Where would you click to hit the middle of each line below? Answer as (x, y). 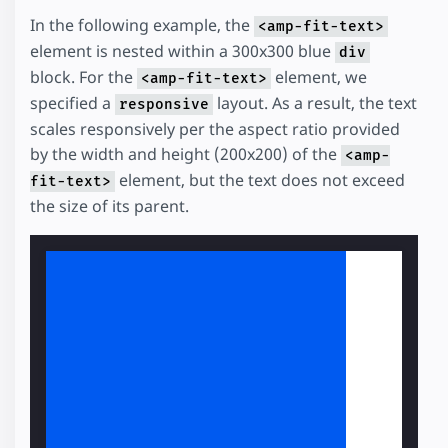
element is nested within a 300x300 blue (182, 50)
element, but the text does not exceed (260, 179)
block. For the (83, 76)
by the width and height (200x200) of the (185, 153)
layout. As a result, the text (315, 102)
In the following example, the (142, 24)
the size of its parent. (109, 205)
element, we (319, 76)
